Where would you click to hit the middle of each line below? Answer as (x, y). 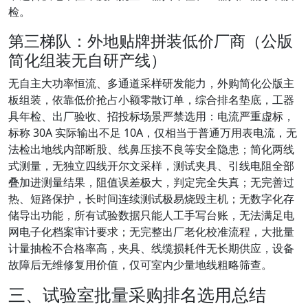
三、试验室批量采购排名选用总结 (137, 295)
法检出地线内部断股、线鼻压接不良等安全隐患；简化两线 (151, 150)
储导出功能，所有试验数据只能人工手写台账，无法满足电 (151, 216)
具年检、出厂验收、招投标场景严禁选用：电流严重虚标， (151, 117)
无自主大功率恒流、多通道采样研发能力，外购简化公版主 (151, 84)
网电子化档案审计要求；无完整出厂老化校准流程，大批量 (151, 232)
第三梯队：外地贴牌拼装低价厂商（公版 (151, 41)
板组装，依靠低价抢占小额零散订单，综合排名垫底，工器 (151, 100)
